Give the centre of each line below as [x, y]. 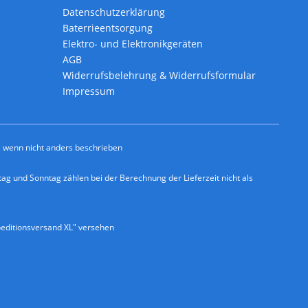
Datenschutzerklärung [114, 12]
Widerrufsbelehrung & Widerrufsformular [159, 76]
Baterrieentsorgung [108, 28]
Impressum [89, 91]
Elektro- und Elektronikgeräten [133, 44]
